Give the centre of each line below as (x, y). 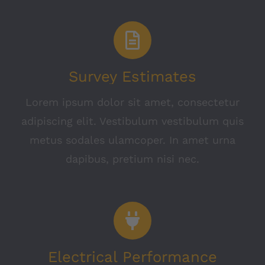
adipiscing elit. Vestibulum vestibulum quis (132, 121)
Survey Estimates (132, 77)
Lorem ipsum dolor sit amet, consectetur (132, 102)
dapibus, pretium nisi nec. (132, 159)
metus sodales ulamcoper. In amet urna (132, 140)
